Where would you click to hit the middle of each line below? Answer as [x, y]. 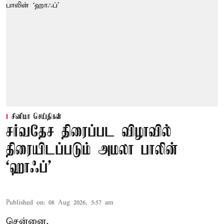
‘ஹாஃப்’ [29, 168]
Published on [25, 203]
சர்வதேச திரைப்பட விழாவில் [89, 132]
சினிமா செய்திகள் [36, 117]
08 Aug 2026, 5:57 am [81, 203]
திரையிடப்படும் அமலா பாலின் [92, 150]
